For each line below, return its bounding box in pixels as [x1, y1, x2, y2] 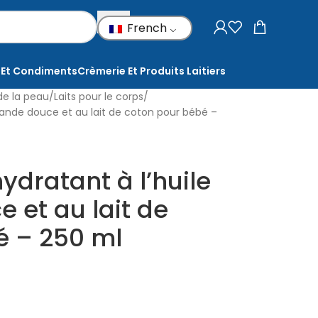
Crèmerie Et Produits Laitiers [77, 63, 226, 78]
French [124, 20, 168, 36]
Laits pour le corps [53, 89, 143, 104]
